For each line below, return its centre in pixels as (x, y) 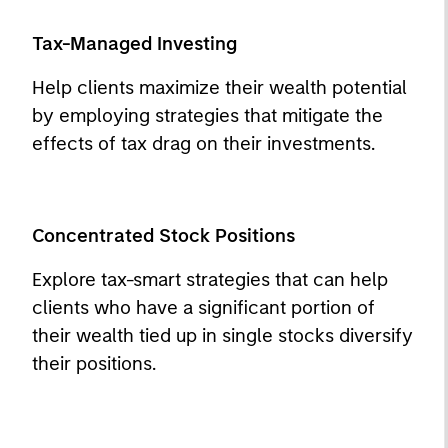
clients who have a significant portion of (203, 307)
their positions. (94, 363)
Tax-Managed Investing (134, 43)
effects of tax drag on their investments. (203, 143)
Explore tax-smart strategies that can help (210, 279)
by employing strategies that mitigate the (207, 115)
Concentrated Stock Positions (163, 235)
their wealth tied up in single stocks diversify (222, 335)
